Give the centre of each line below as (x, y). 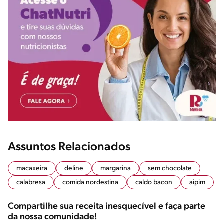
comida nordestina (90, 183)
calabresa (31, 183)
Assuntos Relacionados (69, 148)
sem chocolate (170, 169)
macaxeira (32, 169)
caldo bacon (154, 183)
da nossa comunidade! (53, 217)
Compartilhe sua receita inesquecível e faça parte (107, 207)
